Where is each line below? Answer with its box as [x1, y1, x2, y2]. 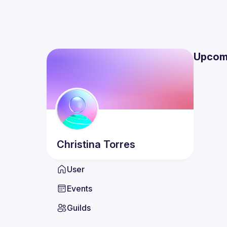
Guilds [67, 203, 91, 213]
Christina [57, 138, 103, 150]
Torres [103, 138, 135, 150]
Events [67, 183, 92, 194]
